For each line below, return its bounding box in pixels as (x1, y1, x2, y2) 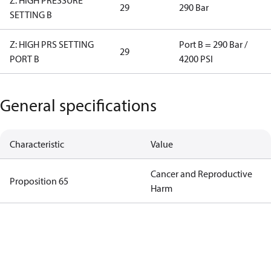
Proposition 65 (10, 175, 68, 187)
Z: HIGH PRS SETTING (10, 38, 94, 50)
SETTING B (10, 8, 52, 21)
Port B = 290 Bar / (179, 38, 247, 50)
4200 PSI (179, 53, 213, 65)
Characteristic (10, 138, 64, 150)
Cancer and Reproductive (150, 168, 252, 180)
